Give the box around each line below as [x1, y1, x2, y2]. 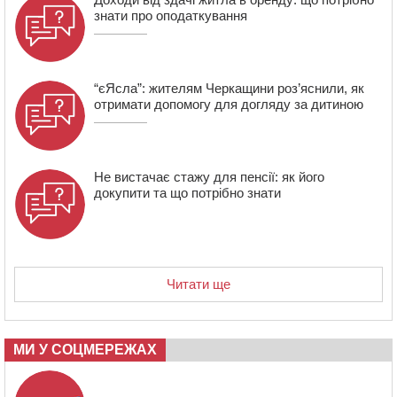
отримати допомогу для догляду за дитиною [94, 96, 363, 112]
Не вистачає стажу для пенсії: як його [94, 168, 324, 184]
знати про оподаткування [94, 7, 247, 23]
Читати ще [167, 276, 230, 292]
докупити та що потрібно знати [94, 184, 281, 200]
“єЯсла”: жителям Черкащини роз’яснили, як [94, 80, 364, 96]
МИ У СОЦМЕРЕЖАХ [13, 341, 157, 357]
